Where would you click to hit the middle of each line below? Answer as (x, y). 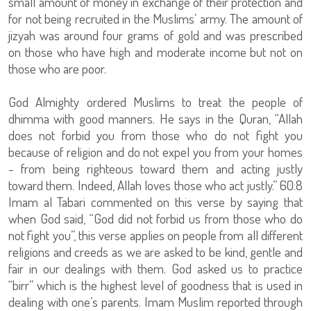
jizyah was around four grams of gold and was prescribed (155, 35)
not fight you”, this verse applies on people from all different (155, 235)
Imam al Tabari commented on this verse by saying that (155, 202)
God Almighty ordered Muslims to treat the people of (155, 102)
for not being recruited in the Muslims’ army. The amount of (155, 18)
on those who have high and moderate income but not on (155, 52)
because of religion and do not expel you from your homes (155, 152)
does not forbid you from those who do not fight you (155, 135)
